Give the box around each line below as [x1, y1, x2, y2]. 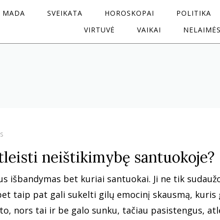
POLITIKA [176, 8, 211, 18]
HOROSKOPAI [104, 8, 154, 18]
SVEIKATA [47, 8, 82, 18]
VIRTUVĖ [84, 25, 115, 34]
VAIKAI [137, 25, 161, 34]
